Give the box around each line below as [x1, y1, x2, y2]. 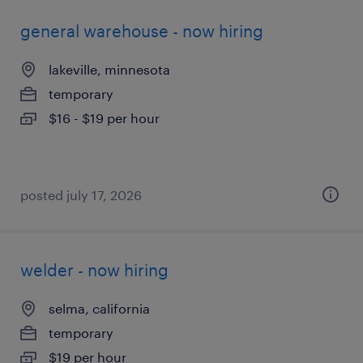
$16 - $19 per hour [49, 110, 160, 126]
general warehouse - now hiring [20, 21, 263, 41]
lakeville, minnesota [49, 62, 170, 77]
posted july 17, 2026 [20, 187, 142, 203]
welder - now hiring [20, 260, 169, 280]
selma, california [49, 301, 150, 316]
